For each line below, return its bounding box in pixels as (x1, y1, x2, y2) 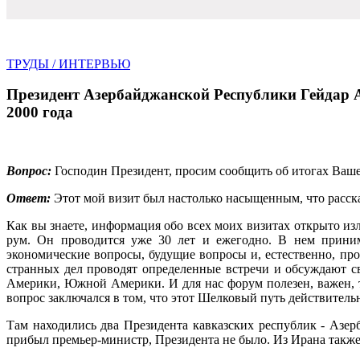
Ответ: (6, 191, 54, 206)
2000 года (6, 104, 73, 121)
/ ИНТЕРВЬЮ (49, 56, 130, 71)
